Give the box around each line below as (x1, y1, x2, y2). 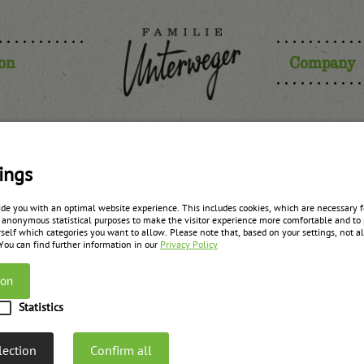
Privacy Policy (160, 240, 218, 250)
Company (289, 53, 355, 72)
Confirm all (90, 344, 152, 358)
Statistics (19, 301, 63, 314)
